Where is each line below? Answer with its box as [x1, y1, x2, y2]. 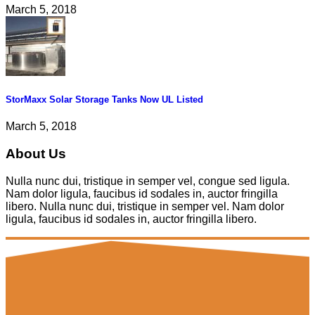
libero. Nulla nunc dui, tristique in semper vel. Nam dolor [6, 200, 284, 212]
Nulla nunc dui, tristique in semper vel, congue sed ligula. [6, 174, 290, 187]
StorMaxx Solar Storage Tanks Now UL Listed [6, 94, 203, 105]
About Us [6, 146, 66, 161]
